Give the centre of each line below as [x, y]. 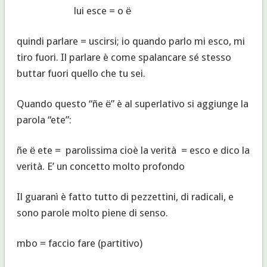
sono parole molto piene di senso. [92, 212]
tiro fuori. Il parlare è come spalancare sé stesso [124, 57]
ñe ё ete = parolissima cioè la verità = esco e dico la [133, 150]
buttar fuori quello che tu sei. [81, 73]
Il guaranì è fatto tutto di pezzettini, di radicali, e [125, 196]
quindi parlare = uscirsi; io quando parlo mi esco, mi [131, 41]
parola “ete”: [44, 119]
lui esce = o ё [74, 10]
